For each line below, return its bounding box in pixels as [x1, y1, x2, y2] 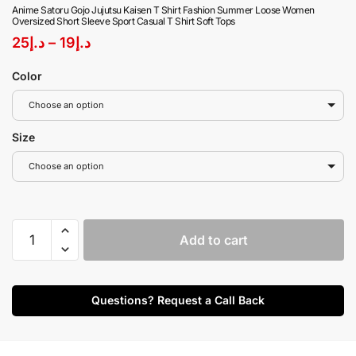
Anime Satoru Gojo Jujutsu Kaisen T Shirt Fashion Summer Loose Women [12, 4, 315, 17]
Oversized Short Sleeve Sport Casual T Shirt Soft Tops [12, 15, 235, 28]
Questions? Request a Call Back [91, 293, 265, 308]
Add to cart [180, 232, 248, 249]
